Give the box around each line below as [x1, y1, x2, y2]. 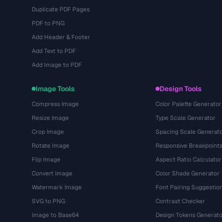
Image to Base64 [32, 211, 79, 219]
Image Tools [36, 84, 75, 93]
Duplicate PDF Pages [32, 5, 90, 13]
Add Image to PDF [32, 61, 82, 69]
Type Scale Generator [155, 114, 216, 122]
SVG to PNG [32, 197, 65, 205]
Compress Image [32, 100, 79, 108]
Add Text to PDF [32, 47, 76, 55]
